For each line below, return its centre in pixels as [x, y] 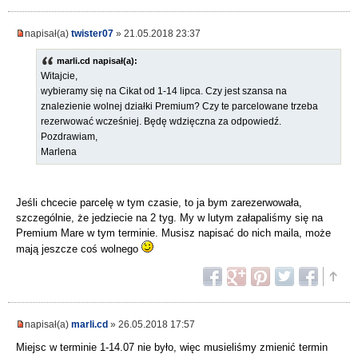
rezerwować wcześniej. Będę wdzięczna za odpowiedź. [161, 122]
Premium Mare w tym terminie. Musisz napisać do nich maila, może [173, 233]
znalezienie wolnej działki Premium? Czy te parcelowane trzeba [179, 107]
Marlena [59, 152]
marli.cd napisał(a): [97, 61]
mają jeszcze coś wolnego [79, 249]
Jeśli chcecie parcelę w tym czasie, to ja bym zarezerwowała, [159, 203]
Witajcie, [59, 76]
